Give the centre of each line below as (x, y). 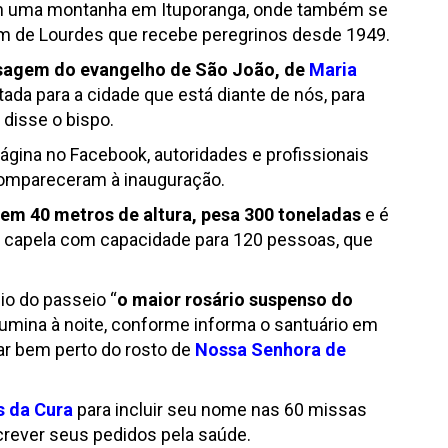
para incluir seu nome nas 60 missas (220, 409)
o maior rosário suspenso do (235, 299)
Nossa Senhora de (268, 349)
